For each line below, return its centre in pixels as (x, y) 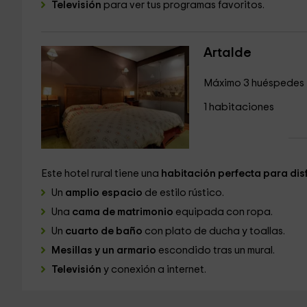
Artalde (227, 53)
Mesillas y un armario (105, 250)
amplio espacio (103, 193)
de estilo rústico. (183, 193)
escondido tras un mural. (216, 250)
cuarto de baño (102, 231)
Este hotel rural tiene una (101, 174)
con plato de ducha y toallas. (214, 231)
